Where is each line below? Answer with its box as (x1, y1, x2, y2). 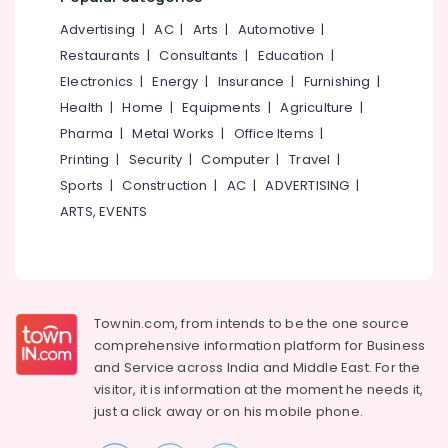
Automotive (237, 20, 315, 39)
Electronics (60, 72, 134, 91)
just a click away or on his (94, 402, 266, 421)
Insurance (217, 72, 285, 91)
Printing (60, 150, 110, 169)
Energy (152, 72, 199, 91)
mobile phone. (265, 402, 364, 421)
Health (60, 98, 104, 117)
